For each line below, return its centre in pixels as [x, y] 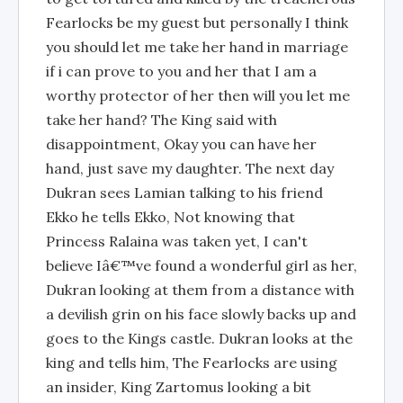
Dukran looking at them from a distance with [200, 290]
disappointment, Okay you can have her [181, 144]
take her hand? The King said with [161, 120]
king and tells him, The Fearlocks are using [192, 363]
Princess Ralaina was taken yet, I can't [177, 241]
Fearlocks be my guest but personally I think [197, 22]
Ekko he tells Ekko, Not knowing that [170, 217]
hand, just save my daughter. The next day [190, 168]
